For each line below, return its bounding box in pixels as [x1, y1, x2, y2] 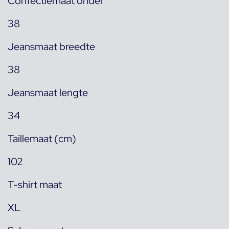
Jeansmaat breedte [8, 40, 95, 53]
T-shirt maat [8, 178, 62, 191]
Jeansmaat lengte [8, 86, 88, 99]
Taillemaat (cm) [8, 132, 76, 145]
